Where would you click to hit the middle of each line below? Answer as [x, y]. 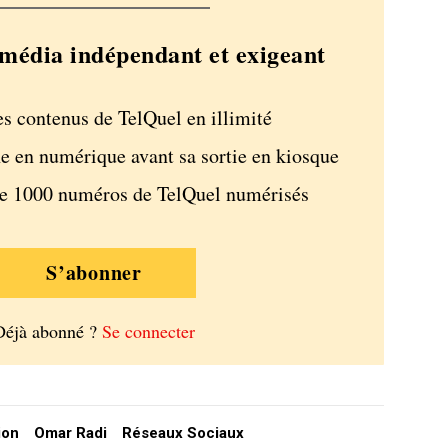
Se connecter [148, 330]
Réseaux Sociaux [183, 433]
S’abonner [94, 272]
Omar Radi [70, 433]
